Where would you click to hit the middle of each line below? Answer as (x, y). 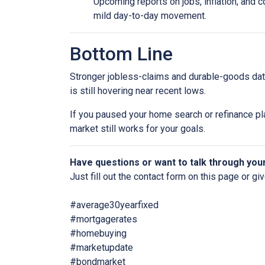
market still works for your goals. (138, 129)
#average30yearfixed (114, 205)
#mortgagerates (104, 219)
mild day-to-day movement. (150, 16)
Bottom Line (121, 54)
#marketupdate (101, 248)
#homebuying (98, 233)
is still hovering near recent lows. (138, 91)
